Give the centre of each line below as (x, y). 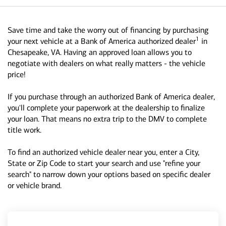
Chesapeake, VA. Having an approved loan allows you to (100, 52)
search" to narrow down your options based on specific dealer (109, 174)
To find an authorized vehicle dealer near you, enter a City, (103, 152)
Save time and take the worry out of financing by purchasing (108, 30)
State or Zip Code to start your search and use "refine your (104, 163)
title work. (24, 130)
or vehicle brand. (35, 185)
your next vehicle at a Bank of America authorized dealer (102, 41)
